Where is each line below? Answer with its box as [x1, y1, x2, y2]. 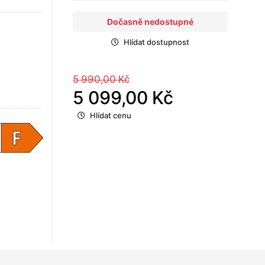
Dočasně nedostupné [107, 17, 193, 27]
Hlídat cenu [90, 111, 131, 121]
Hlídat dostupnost [124, 37, 189, 47]
